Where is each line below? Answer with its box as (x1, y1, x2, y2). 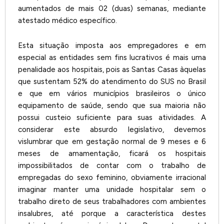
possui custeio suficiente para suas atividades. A (18, 113, 206, 122)
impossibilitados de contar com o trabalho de (18, 161, 206, 170)
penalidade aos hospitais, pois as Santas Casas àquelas (18, 65, 206, 74)
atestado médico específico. (18, 16, 117, 25)
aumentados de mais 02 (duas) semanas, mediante (18, 4, 206, 13)
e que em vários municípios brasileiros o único (18, 89, 206, 98)
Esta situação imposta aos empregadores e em (18, 41, 206, 50)
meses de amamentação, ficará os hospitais (18, 149, 206, 158)
